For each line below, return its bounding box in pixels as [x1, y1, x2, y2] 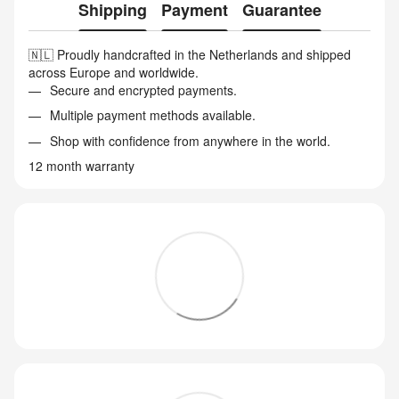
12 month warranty [28, 157, 134, 175]
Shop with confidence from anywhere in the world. [50, 131, 330, 150]
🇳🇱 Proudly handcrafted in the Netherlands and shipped [28, 45, 351, 63]
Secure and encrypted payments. [50, 81, 237, 99]
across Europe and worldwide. [28, 63, 199, 81]
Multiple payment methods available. [50, 106, 256, 125]
